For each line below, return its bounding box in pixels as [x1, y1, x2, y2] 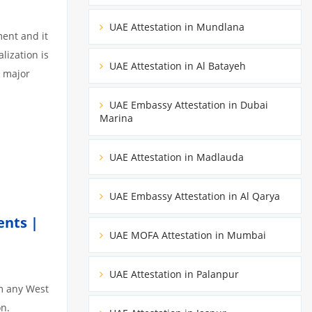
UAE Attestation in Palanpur [107, 267, 239, 281]
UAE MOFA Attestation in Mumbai [107, 228, 266, 242]
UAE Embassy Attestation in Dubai [107, 97, 268, 111]
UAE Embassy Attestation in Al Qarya [107, 189, 280, 203]
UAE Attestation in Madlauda [107, 150, 244, 164]
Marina [100, 111, 133, 125]
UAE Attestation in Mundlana [107, 19, 244, 33]
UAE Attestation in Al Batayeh [107, 58, 246, 72]
